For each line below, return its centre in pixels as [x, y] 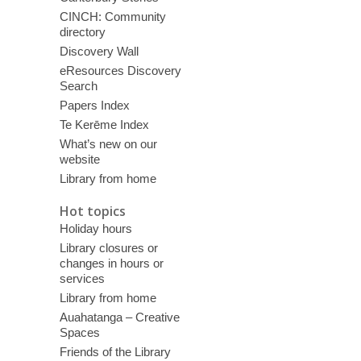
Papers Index [94, 106]
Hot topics [92, 211]
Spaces [79, 332]
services [82, 278]
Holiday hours [95, 228]
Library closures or [108, 247]
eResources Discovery [120, 71]
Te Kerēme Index [104, 125]
